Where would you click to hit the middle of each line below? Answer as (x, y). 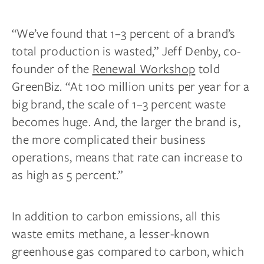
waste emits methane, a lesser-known (111, 233)
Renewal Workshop (144, 68)
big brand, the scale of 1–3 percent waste (119, 104)
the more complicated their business (109, 139)
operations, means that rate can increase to (127, 157)
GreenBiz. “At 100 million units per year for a (131, 86)
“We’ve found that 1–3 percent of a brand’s (124, 33)
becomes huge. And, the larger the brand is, (126, 121)
